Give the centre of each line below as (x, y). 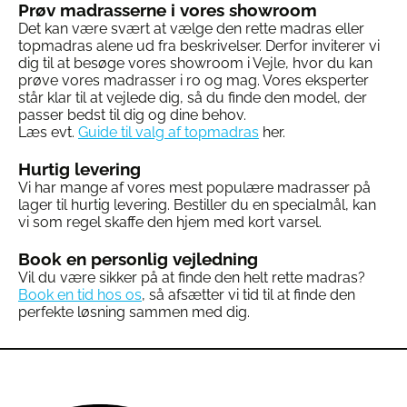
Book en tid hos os (80, 295)
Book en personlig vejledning (138, 259)
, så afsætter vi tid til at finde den (248, 295)
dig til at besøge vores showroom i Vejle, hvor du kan (195, 63)
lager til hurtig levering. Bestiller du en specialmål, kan (197, 205)
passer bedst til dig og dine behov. (132, 115)
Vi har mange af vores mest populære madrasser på (194, 188)
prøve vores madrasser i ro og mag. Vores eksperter (194, 80)
